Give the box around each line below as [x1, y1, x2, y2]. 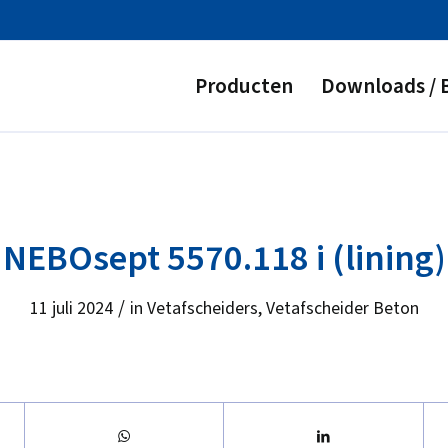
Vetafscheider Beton [265, 296, 419, 321]
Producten [194, 71, 293, 101]
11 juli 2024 [29, 296, 113, 321]
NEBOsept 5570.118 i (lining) [2, 233, 446, 284]
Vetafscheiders [146, 296, 258, 321]
